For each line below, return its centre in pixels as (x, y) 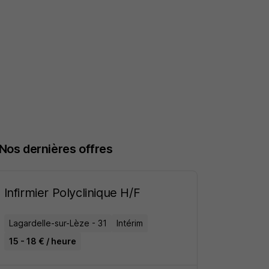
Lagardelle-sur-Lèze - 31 (58, 223)
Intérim (129, 223)
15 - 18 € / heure (42, 241)
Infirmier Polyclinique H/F (72, 193)
